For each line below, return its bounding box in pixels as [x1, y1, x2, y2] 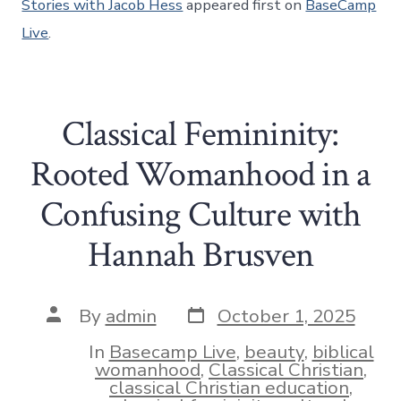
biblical [311, 338, 374, 364]
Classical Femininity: [62, 110, 339, 158]
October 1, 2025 [217, 303, 355, 329]
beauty [243, 338, 304, 364]
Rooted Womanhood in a [30, 150, 371, 198]
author [45, 319, 103, 345]
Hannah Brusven [88, 231, 313, 278]
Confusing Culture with [40, 191, 361, 238]
